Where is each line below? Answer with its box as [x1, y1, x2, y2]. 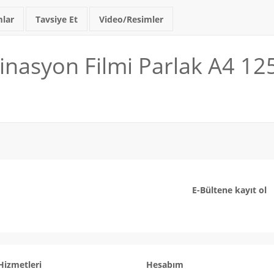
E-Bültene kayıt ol [192, 184, 267, 196]
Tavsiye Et [35, 13, 78, 26]
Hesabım [146, 259, 183, 271]
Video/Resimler [99, 13, 163, 26]
